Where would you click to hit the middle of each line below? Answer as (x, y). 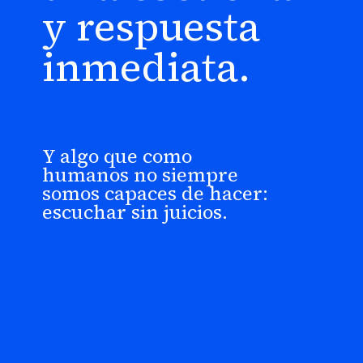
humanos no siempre (141, 175)
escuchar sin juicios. (135, 212)
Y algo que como (117, 156)
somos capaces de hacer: (156, 194)
